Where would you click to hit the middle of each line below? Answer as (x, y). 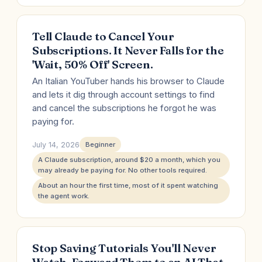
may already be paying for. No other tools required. (123, 170)
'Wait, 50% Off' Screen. (93, 64)
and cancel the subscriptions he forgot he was (124, 108)
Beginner (100, 144)
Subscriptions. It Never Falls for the (128, 50)
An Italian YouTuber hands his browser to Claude (128, 81)
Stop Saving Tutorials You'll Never (124, 248)
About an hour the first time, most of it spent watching (128, 185)
